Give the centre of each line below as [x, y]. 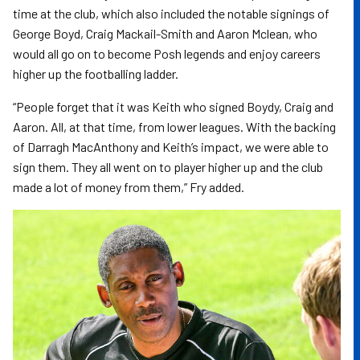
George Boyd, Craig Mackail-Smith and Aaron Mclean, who [165, 33]
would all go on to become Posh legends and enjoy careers [167, 53]
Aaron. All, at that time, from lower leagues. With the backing [174, 126]
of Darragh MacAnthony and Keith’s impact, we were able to [171, 146]
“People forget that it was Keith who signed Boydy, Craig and [173, 106]
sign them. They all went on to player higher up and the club [168, 166]
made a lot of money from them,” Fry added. [129, 186]
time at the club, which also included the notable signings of [171, 13]
